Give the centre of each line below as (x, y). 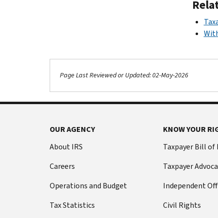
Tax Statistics (72, 205)
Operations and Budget (88, 185)
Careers (62, 166)
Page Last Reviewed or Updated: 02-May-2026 (124, 75)
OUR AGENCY (72, 129)
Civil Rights (182, 205)
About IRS (66, 146)
